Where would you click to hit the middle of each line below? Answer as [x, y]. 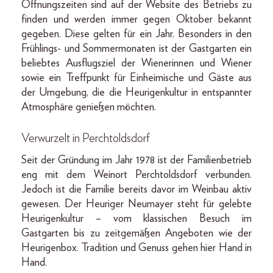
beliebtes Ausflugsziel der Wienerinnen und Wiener [136, 63]
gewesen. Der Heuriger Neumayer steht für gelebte [136, 204]
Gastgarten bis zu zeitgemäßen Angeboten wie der [136, 233]
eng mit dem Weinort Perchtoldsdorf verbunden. [136, 175]
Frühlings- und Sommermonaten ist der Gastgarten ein [136, 48]
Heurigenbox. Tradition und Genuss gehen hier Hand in [136, 248]
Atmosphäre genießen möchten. [89, 107]
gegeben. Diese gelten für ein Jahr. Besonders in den [136, 34]
